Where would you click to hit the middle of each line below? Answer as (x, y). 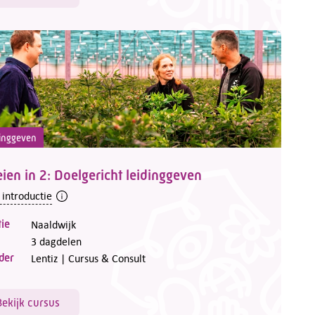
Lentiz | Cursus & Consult (88, 258)
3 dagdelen (56, 242)
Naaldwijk (53, 225)
